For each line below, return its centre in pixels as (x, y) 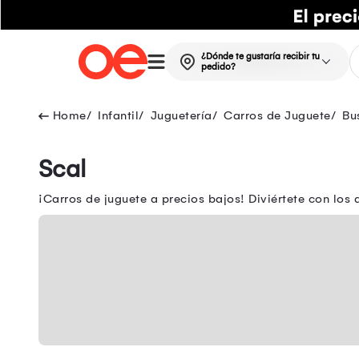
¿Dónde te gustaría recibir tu (260, 57)
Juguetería (181, 116)
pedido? (218, 67)
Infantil (118, 116)
